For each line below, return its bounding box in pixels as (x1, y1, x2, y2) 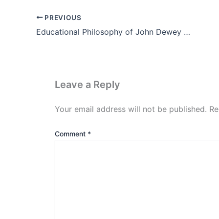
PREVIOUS (43, 13, 82, 22)
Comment (55, 129, 88, 138)
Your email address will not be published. (55, 104, 207, 114)
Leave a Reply (55, 78, 120, 90)
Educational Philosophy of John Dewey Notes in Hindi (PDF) (184, 26, 190, 37)
